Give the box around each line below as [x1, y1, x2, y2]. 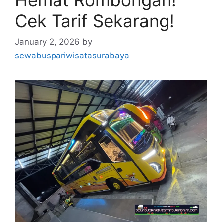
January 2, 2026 [15, 36, 80, 47]
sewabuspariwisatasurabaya [15, 50, 129, 60]
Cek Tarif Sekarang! [15, 10, 174, 32]
